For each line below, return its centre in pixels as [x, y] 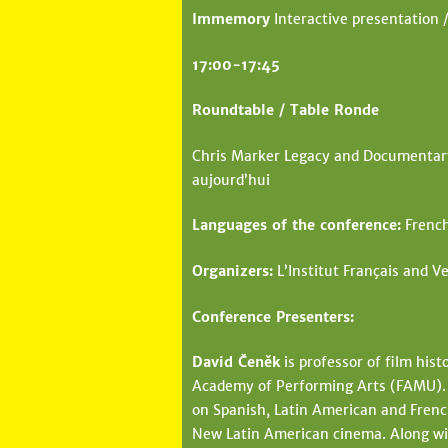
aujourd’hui [231, 179]
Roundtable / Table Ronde [285, 110]
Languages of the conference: [296, 225]
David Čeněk [236, 362]
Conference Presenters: [273, 316]
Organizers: [232, 270]
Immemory [231, 18]
